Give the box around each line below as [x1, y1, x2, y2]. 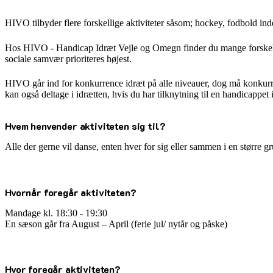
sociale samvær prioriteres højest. [5, 53, 132, 64]
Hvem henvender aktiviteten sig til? [5, 119, 166, 133]
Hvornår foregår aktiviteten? [5, 185, 136, 199]
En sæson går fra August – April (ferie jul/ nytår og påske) [5, 218, 227, 229]
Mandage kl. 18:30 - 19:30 [5, 207, 107, 218]
